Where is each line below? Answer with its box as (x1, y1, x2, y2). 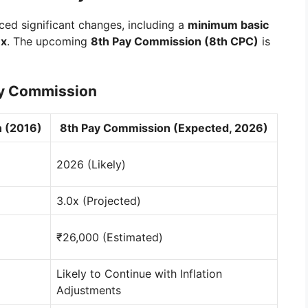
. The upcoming (7, 34, 91, 49)
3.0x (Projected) (56, 194, 141, 208)
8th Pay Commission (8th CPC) (91, 34, 258, 49)
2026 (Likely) (56, 157, 126, 172)
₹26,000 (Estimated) (56, 230, 163, 245)
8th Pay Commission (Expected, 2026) (60, 121, 268, 135)
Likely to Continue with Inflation (56, 267, 222, 281)
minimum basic (188, 18, 269, 32)
